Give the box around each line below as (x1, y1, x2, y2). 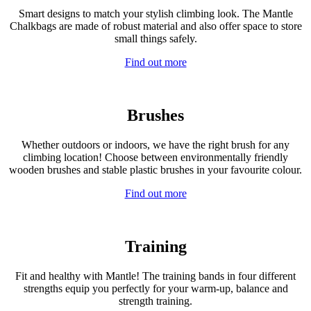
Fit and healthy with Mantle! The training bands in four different (15, 269, 296, 282)
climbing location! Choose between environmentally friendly (23, 151, 288, 163)
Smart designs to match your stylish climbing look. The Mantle (18, 7, 293, 19)
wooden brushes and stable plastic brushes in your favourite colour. (9, 163, 302, 176)
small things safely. (114, 32, 197, 44)
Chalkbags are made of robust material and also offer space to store (9, 19, 302, 32)
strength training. (119, 294, 192, 307)
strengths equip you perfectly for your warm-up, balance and (23, 282, 288, 294)
